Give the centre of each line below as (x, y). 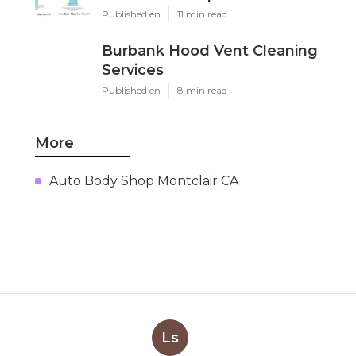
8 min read (202, 90)
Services (133, 70)
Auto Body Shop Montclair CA (144, 180)
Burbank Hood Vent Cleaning (210, 50)
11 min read (202, 14)
